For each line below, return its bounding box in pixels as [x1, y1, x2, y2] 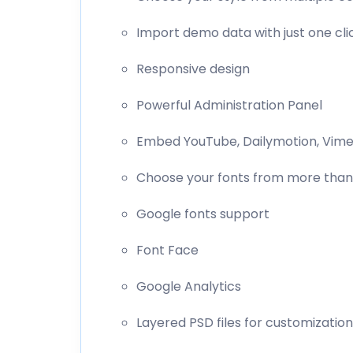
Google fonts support [136, 204, 269, 223]
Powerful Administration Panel [136, 95, 322, 114]
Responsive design [136, 59, 250, 78]
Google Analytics [136, 277, 241, 295]
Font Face [136, 240, 199, 259]
